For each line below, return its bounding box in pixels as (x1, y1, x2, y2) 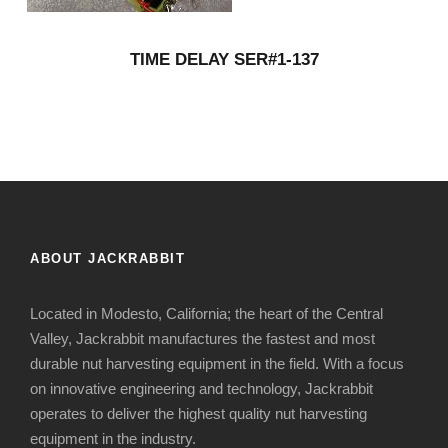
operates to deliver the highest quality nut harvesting (30, 405, 367, 423)
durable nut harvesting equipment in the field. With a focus (30, 355, 404, 373)
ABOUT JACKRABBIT (30, 251, 185, 267)
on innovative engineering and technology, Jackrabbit (30, 380, 373, 398)
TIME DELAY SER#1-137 (129, 50, 319, 70)
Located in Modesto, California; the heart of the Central (30, 305, 383, 323)
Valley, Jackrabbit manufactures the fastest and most (30, 330, 375, 348)
